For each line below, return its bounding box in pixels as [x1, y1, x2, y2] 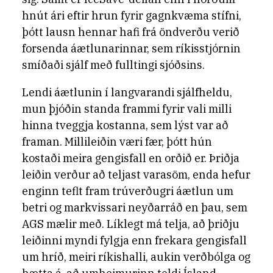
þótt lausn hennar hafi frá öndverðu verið [22, 25, 239, 39]
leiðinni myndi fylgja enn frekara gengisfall [22, 233, 247, 247]
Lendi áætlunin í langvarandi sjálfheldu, [22, 85, 232, 99]
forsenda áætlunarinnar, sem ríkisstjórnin [22, 41, 241, 55]
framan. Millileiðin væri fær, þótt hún [22, 135, 212, 149]
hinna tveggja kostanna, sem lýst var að [22, 118, 229, 132]
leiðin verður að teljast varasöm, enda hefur [22, 168, 250, 182]
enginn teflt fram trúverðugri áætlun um [22, 184, 233, 198]
